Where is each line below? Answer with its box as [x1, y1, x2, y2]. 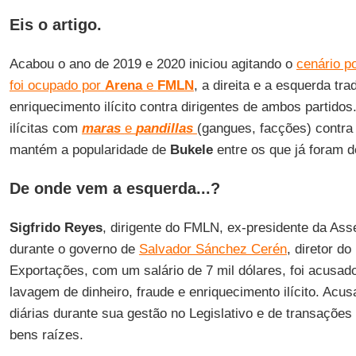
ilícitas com [9, 121, 82, 136]
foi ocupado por [9, 78, 105, 93]
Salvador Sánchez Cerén [138, 242, 287, 257]
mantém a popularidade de [9, 142, 170, 157]
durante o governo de [9, 242, 139, 257]
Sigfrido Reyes [9, 220, 103, 235]
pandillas [135, 121, 193, 136]
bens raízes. [9, 327, 83, 342]
